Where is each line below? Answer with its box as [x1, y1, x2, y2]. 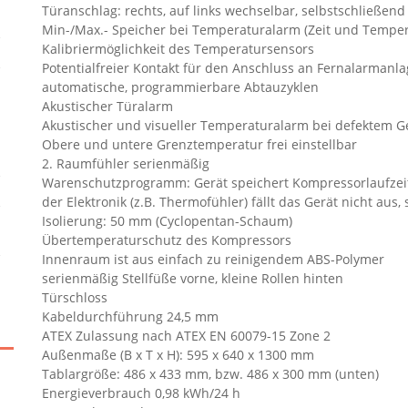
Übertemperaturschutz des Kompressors [41, 231, 291, 249]
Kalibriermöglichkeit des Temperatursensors [41, 40, 314, 57]
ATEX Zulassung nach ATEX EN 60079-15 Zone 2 [41, 327, 331, 344]
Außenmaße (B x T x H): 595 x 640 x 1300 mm [41, 346, 314, 363]
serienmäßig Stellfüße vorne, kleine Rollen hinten [41, 270, 343, 287]
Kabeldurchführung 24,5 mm [41, 308, 219, 325]
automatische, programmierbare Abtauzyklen [41, 78, 319, 96]
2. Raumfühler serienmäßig [41, 155, 209, 172]
